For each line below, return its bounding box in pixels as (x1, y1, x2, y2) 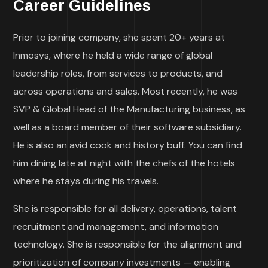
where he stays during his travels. (13, 175, 159, 188)
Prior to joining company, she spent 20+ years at (13, 31, 226, 44)
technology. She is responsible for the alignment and (13, 238, 242, 251)
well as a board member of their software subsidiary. (13, 121, 242, 134)
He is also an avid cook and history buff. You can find (13, 139, 243, 152)
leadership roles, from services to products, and (13, 67, 223, 80)
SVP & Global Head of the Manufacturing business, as (13, 103, 246, 116)
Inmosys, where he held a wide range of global (13, 49, 213, 62)
